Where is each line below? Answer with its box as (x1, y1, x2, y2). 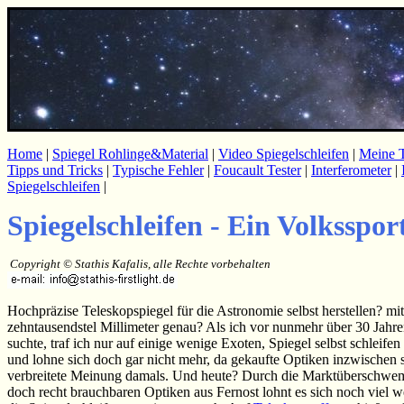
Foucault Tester (214, 162, 301, 178)
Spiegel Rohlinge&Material (52, 146, 208, 161)
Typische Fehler (113, 162, 204, 178)
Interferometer (311, 162, 391, 178)
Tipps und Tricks (7, 162, 103, 178)
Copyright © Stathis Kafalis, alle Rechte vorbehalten (10, 257, 271, 271)
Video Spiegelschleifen (218, 146, 349, 161)
